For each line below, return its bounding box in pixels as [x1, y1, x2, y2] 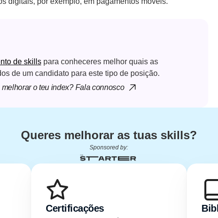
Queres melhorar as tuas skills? [20, 128, 197, 142]
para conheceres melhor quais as [41, 57, 158, 66]
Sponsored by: [90, 144, 128, 151]
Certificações [46, 203, 104, 214]
